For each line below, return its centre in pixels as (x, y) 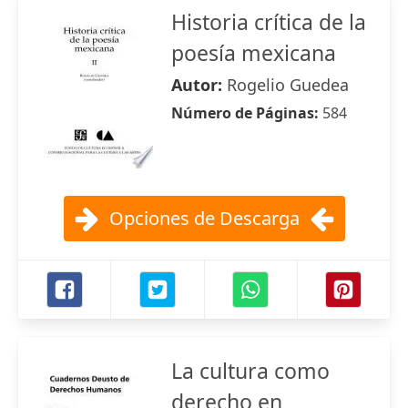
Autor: (199, 85)
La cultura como (250, 371)
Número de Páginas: (247, 113)
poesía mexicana (254, 53)
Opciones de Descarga (204, 218)
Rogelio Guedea (288, 85)
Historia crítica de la (269, 22)
